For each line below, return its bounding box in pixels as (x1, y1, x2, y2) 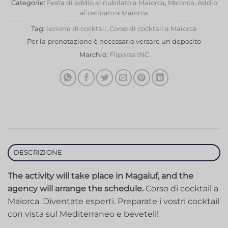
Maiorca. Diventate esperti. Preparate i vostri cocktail (8, 196, 219, 206)
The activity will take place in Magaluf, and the (8, 170, 193, 181)
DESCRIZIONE (13, 148, 63, 156)
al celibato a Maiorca (80, 9, 148, 17)
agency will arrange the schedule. (8, 183, 144, 193)
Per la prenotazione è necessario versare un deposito (27, 37, 201, 45)
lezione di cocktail (46, 24, 106, 33)
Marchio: (79, 50, 109, 59)
